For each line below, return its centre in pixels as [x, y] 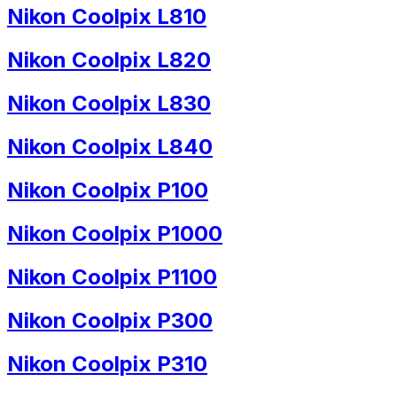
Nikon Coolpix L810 [107, 17]
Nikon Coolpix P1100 [112, 276]
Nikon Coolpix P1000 [115, 233]
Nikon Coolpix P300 [110, 320]
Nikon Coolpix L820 [109, 60]
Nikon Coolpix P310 [107, 363]
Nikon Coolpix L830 [109, 104]
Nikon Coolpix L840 [110, 147]
